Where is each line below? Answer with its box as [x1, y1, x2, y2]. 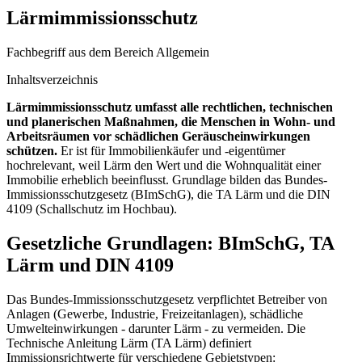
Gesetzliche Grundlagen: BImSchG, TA [6, 232, 334, 254]
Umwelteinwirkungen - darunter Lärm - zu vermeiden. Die [6, 321, 305, 335]
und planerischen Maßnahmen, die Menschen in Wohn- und [6, 114, 335, 128]
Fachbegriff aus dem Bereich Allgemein [6, 44, 209, 59]
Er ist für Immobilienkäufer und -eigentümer [57, 143, 285, 158]
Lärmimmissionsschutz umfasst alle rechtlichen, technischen [6, 99, 333, 114]
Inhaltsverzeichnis [6, 72, 98, 86]
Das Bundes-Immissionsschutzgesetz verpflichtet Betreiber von [6, 292, 327, 306]
